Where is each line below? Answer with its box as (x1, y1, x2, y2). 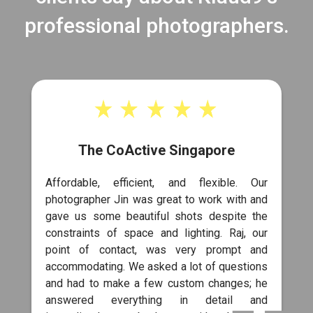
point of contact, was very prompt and (45, 243, 268, 257)
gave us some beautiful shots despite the (45, 210, 268, 224)
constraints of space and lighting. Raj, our (45, 226, 268, 240)
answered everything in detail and (45, 293, 268, 307)
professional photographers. (24, 13, 289, 38)
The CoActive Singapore (78, 142, 235, 159)
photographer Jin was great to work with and (45, 193, 268, 207)
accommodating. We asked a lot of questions (45, 260, 268, 274)
